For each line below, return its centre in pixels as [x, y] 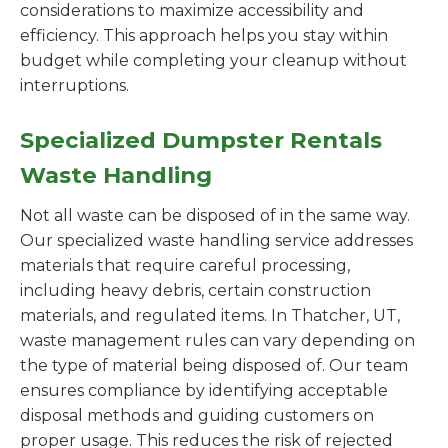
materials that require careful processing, [185, 265]
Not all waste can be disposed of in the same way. [215, 215]
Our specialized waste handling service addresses [216, 240]
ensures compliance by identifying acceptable [204, 390]
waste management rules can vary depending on [217, 340]
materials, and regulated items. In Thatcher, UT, [210, 315]
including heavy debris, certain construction [195, 290]
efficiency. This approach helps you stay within [204, 35]
